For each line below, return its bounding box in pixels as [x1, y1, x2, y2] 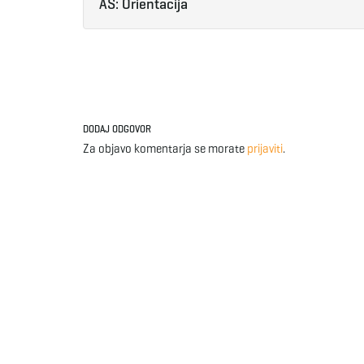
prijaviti [247, 141, 283, 156]
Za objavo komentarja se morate [83, 141, 247, 156]
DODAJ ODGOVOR [83, 123, 151, 135]
